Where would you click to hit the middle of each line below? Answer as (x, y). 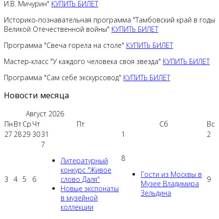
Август (36, 114)
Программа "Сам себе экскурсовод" (64, 77)
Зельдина (156, 193)
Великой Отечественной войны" (58, 29)
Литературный (84, 161)
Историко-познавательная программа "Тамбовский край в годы (109, 20)
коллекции (77, 207)
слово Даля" (80, 179)
